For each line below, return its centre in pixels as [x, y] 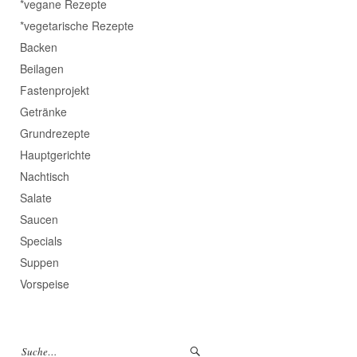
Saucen [39, 219]
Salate [36, 197]
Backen [39, 47]
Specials [41, 240]
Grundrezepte [55, 133]
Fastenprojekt [55, 90]
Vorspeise [45, 283]
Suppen [39, 262]
